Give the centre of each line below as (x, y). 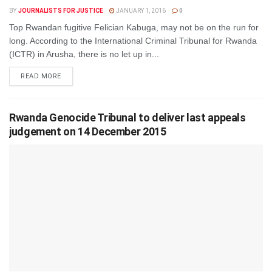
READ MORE (41, 76)
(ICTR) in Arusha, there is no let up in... (84, 54)
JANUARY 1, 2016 (140, 11)
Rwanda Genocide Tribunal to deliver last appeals (129, 117)
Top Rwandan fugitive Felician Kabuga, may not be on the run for (134, 27)
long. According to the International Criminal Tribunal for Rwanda (133, 41)
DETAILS (75, 76)
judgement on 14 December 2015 (88, 131)
